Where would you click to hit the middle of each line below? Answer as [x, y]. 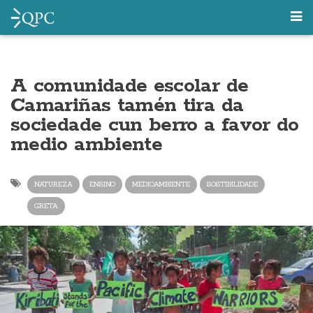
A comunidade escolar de [130, 86]
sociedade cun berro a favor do [155, 125]
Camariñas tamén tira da [127, 105]
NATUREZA [53, 184]
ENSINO [102, 184]
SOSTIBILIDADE [232, 184]
